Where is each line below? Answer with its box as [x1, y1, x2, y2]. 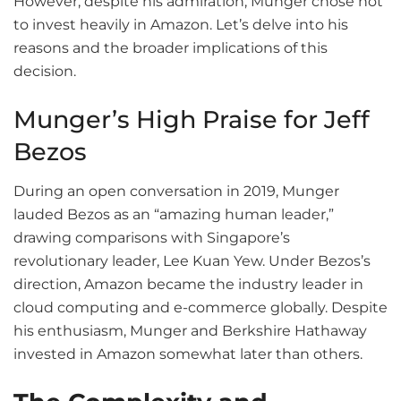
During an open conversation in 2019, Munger [13, 183, 339, 200]
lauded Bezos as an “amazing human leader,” [13, 206, 334, 224]
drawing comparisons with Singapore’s [13, 229, 290, 247]
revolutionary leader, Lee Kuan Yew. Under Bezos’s [13, 252, 371, 270]
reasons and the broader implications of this [13, 39, 328, 57]
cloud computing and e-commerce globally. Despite [13, 299, 388, 317]
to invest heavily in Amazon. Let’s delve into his [13, 16, 348, 34]
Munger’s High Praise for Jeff [13, 104, 370, 134]
